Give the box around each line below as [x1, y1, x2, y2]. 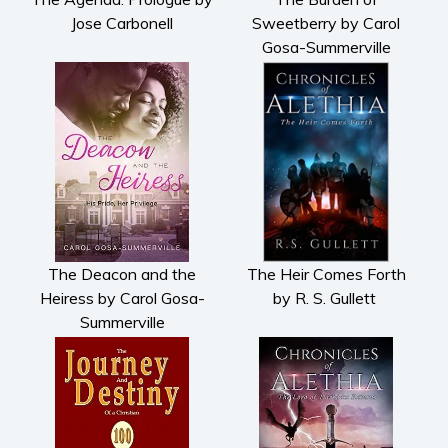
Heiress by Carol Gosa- [39, 287, 205, 308]
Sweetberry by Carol [252, 12, 400, 33]
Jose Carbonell [71, 12, 173, 33]
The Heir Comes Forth [246, 263, 406, 284]
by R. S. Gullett [272, 287, 380, 308]
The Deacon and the [48, 263, 196, 284]
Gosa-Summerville [261, 36, 391, 57]
